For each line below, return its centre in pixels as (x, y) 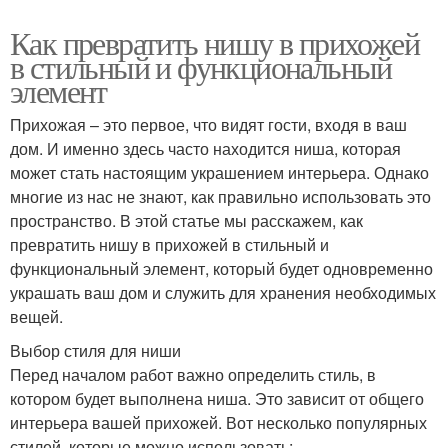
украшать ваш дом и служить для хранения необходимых (223, 292)
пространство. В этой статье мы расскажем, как (186, 220)
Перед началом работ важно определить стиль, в (193, 374)
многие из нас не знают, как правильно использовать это (220, 196)
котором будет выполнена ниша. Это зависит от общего (217, 398)
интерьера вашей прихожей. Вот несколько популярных (218, 422)
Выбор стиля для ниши (95, 350)
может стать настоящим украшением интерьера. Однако (219, 172)
